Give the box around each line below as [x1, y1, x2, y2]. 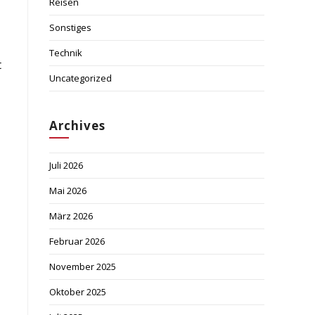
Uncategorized [49, 72, 112, 84]
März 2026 [49, 210, 93, 222]
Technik [49, 46, 82, 59]
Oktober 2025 [49, 285, 106, 298]
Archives [49, 117, 105, 134]
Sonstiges [49, 21, 91, 34]
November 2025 [49, 260, 116, 273]
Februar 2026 [49, 235, 105, 247]
